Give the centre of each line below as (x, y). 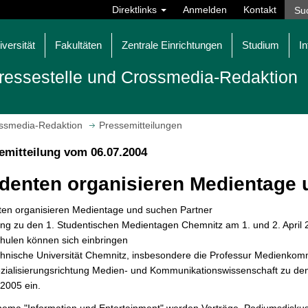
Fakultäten (78, 45)
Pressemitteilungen (141, 125)
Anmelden (205, 10)
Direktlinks (136, 10)
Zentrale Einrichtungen (172, 45)
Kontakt (260, 10)
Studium (261, 45)
